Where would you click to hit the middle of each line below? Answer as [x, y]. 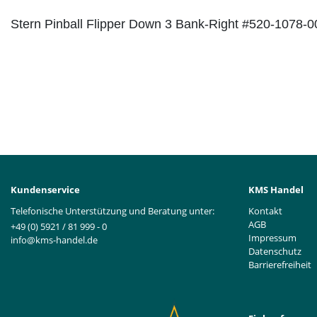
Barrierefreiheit [280, 264]
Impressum [272, 237]
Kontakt [265, 211]
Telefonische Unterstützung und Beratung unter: [113, 211]
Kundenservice [45, 189]
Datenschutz [275, 251]
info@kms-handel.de [54, 240]
